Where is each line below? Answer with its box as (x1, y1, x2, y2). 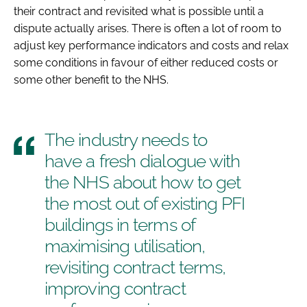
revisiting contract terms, (45, 256, 226, 278)
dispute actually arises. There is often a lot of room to (14, 21, 282, 35)
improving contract (45, 278, 186, 299)
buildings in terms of (45, 214, 195, 235)
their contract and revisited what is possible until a (14, 4, 264, 18)
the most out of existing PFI (45, 193, 245, 214)
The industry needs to (45, 129, 207, 150)
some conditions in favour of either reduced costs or (14, 56, 278, 69)
